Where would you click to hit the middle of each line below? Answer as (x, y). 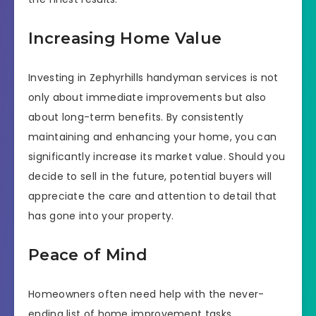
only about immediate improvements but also (147, 97)
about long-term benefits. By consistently (136, 117)
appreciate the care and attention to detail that (153, 196)
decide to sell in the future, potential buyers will (150, 176)
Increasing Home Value (125, 39)
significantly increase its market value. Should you (157, 156)
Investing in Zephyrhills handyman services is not (153, 77)
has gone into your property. (101, 215)
